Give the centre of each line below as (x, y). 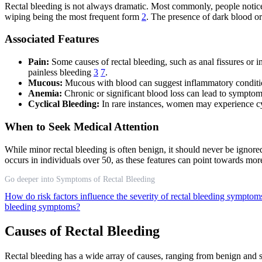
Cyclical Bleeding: (64, 104)
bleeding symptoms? (42, 206)
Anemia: (45, 94)
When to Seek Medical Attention (82, 126)
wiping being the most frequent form (73, 16)
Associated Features (52, 39)
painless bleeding (61, 73)
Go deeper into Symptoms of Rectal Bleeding (80, 179)
